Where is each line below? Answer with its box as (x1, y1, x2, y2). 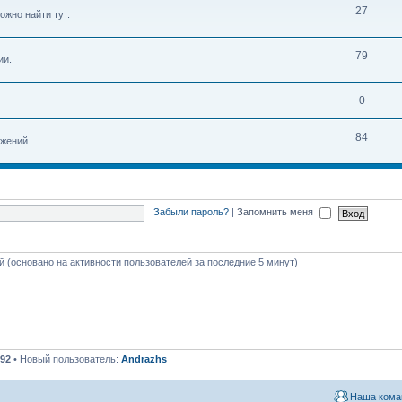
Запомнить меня (236, 206, 316, 218)
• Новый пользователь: (11, 354, 121, 364)
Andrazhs (121, 354, 167, 364)
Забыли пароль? (153, 206, 229, 218)
